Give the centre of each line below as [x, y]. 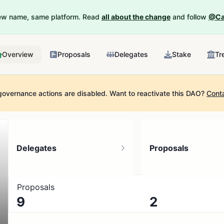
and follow [189, 17]
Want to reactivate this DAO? [156, 93]
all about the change [136, 17]
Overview [18, 54]
